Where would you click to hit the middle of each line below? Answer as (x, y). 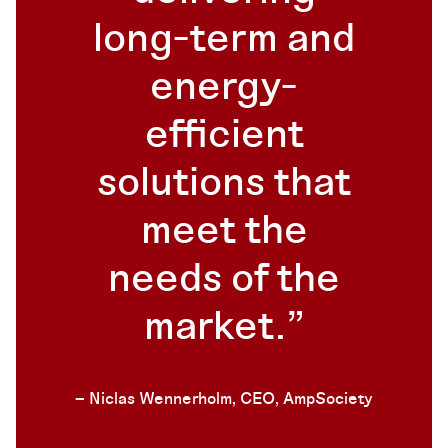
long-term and (224, 39)
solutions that (224, 183)
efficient (224, 135)
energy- (224, 87)
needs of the (224, 279)
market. (215, 327)
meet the (224, 231)
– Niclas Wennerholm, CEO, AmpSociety (224, 399)
